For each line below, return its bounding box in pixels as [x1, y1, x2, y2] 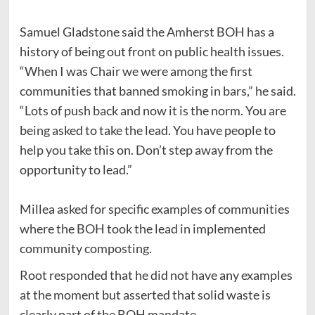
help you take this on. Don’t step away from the [19, 141, 273, 157]
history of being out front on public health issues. [19, 43, 286, 59]
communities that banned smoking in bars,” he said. [19, 82, 296, 98]
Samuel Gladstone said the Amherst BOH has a [19, 23, 274, 39]
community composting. [19, 240, 152, 256]
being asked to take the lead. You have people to [19, 122, 276, 138]
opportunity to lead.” [19, 161, 136, 177]
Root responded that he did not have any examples [19, 266, 292, 283]
